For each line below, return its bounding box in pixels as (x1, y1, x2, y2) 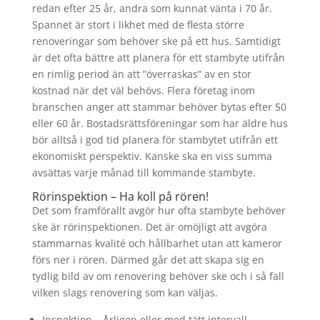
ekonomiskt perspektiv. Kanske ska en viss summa (31, 149, 272, 163)
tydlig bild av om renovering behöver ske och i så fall (31, 269, 284, 283)
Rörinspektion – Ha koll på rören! (31, 189, 209, 204)
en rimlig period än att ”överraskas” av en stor (31, 67, 251, 81)
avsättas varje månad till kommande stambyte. (31, 166, 256, 179)
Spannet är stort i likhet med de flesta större (31, 18, 244, 31)
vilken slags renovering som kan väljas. (31, 286, 218, 299)
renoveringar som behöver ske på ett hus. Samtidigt (31, 34, 281, 48)
